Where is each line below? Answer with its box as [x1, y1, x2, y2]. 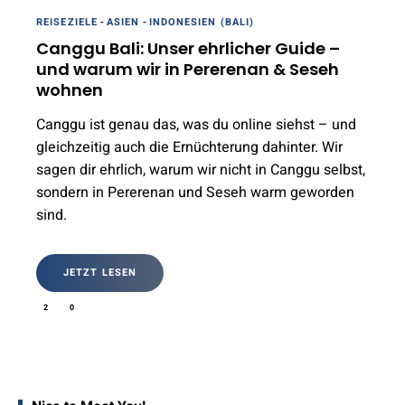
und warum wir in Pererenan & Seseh [36, 57, 339, 80]
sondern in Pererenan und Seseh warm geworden [36, 181, 354, 203]
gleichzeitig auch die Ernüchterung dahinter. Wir [36, 136, 343, 158]
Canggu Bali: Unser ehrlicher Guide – [36, 36, 340, 60]
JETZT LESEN [63, 264, 137, 280]
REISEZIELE [36, 14, 98, 30]
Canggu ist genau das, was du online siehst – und [36, 113, 356, 136]
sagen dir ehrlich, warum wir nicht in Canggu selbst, [36, 158, 365, 181]
